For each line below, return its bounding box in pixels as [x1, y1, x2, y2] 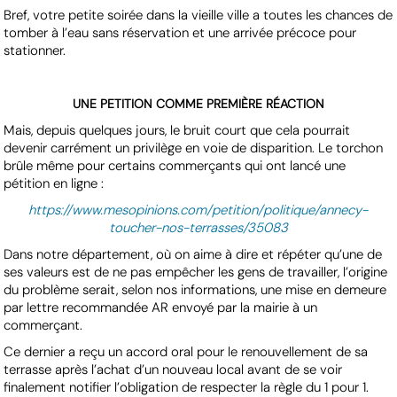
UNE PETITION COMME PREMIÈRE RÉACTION [72, 96, 324, 113]
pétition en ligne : [4, 175, 105, 193]
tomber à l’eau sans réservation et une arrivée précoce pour [4, 24, 357, 43]
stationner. [4, 42, 66, 60]
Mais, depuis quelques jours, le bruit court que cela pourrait [4, 121, 351, 140]
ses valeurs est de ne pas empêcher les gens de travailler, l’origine [4, 263, 388, 282]
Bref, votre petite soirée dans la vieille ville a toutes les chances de [4, 6, 393, 25]
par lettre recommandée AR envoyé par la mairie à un [4, 299, 318, 317]
